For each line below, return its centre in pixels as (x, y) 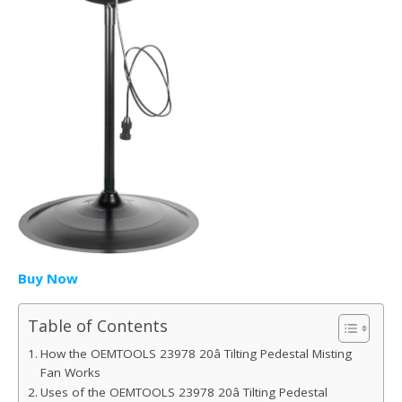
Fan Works (70, 373)
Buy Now (48, 279)
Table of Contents (98, 326)
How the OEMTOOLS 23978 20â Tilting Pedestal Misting (196, 354)
